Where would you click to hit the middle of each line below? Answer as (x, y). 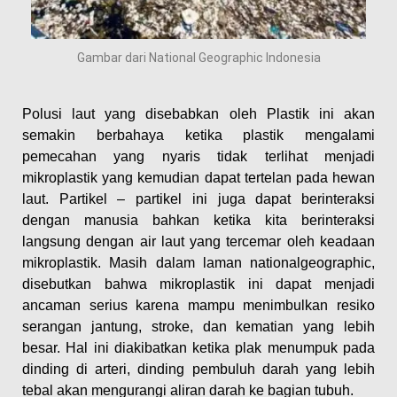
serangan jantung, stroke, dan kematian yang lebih (198, 327)
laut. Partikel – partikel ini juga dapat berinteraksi (198, 199)
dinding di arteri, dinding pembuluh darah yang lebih (198, 370)
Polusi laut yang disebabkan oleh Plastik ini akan (198, 114)
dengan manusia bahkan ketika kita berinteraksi (198, 221)
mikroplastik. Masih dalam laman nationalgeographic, (198, 263)
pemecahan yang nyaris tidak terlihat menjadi (198, 157)
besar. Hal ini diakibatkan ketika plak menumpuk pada (198, 348)
